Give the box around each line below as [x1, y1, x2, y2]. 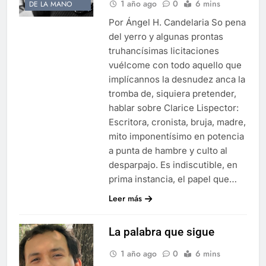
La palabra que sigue [108, 224, 214, 239]
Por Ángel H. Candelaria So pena [108, 16, 246, 28]
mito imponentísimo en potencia [108, 130, 244, 142]
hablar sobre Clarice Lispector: [108, 102, 239, 113]
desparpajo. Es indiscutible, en [108, 159, 237, 170]
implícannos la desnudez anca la [108, 73, 245, 85]
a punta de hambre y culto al [108, 144, 227, 156]
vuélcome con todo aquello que [108, 59, 242, 71]
